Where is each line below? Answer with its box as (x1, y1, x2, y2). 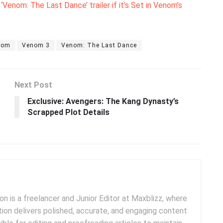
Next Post (14, 80, 52, 90)
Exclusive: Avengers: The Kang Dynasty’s (27, 97, 179, 107)
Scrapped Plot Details (27, 108, 110, 117)
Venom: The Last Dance (61, 42, 137, 49)
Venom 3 (22, 42, 50, 49)
